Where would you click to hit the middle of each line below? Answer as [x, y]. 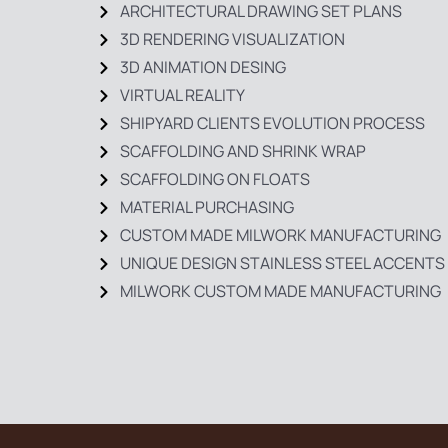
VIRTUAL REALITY [182, 95]
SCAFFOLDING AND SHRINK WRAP [242, 151]
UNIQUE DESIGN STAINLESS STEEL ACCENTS [282, 263]
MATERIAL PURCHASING [206, 207]
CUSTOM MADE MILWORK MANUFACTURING [280, 235]
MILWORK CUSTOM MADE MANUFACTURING [280, 291]
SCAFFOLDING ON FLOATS [214, 179]
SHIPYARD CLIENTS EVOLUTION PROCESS [272, 123]
